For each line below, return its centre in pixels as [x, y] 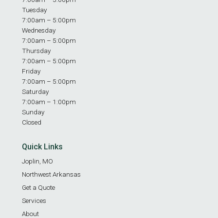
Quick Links [42, 146]
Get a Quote [38, 187]
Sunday [33, 112]
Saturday [35, 91]
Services [34, 200]
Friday [31, 71]
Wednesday [39, 30]
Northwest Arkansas [51, 174]
